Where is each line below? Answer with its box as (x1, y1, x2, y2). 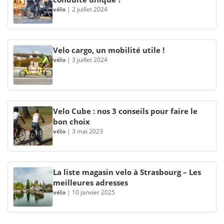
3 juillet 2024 (72, 55, 107, 64)
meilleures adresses (53, 177, 128, 187)
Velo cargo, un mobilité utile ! (53, 45, 164, 55)
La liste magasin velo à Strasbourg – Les (53, 167, 201, 177)
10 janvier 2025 (72, 188, 115, 196)
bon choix (53, 116, 90, 126)
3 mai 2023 (72, 127, 103, 135)
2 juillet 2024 (72, 5, 107, 13)
